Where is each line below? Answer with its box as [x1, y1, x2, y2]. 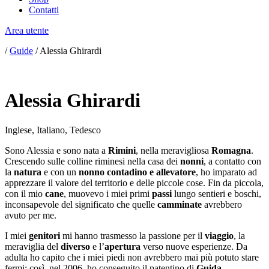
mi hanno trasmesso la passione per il [60, 230, 205, 241]
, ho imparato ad [196, 166, 257, 177]
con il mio [5, 188, 45, 199]
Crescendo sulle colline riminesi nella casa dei [5, 156, 180, 166]
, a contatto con [204, 156, 261, 166]
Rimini [108, 145, 136, 156]
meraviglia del [5, 241, 61, 252]
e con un [41, 166, 79, 177]
